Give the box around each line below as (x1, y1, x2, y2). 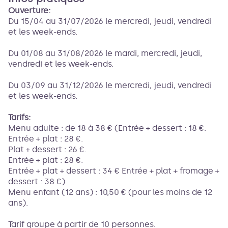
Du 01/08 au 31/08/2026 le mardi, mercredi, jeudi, (8, 48, 202, 58)
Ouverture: (8, 6, 50, 15)
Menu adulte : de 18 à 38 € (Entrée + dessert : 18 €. (8, 123, 206, 133)
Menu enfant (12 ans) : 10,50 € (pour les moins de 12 (8, 187, 212, 197)
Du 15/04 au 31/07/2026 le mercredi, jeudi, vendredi (8, 16, 212, 26)
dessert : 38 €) (8, 177, 65, 186)
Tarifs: (8, 112, 31, 122)
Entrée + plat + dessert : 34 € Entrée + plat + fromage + (8, 166, 219, 176)
